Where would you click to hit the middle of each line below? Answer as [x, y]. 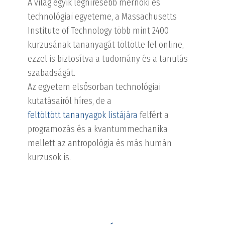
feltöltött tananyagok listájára [83, 115]
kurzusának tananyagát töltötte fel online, [106, 44]
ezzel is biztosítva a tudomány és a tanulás [108, 59]
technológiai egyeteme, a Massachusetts [102, 16]
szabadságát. [52, 73]
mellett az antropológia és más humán [100, 143]
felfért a [153, 115]
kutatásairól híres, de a [70, 101]
